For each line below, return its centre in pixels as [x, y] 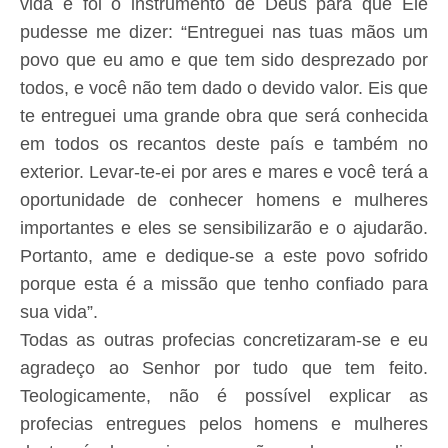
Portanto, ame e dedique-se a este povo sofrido [224, 256]
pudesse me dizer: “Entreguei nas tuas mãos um [224, 32]
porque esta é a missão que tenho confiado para [224, 284]
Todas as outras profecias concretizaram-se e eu [224, 340]
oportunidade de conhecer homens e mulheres [224, 200]
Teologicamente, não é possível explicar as [224, 396]
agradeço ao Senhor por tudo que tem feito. [224, 368]
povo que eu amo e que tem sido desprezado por [224, 60]
